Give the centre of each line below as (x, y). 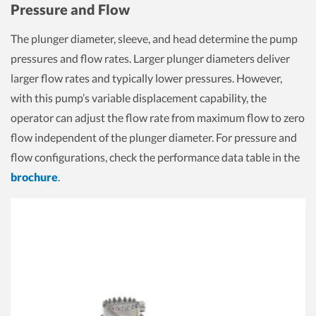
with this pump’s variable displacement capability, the (139, 98)
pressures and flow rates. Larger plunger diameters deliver (150, 58)
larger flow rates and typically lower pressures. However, (146, 78)
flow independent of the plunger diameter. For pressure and (154, 137)
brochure (34, 177)
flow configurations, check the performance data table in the (155, 157)
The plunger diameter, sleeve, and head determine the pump (154, 38)
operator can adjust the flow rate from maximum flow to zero (158, 117)
